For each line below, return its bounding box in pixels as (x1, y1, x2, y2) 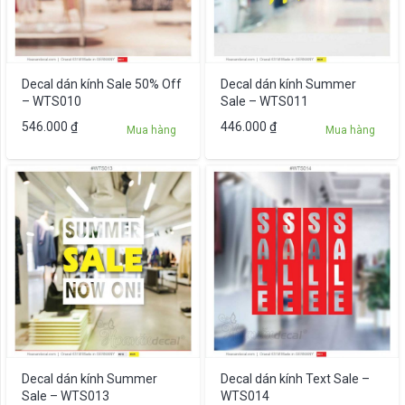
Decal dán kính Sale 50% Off (21, 77, 182, 92)
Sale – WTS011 (220, 94, 308, 109)
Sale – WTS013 (21, 388, 109, 403)
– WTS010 (21, 94, 81, 109)
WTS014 (220, 388, 269, 403)
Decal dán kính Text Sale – (220, 371, 370, 386)
